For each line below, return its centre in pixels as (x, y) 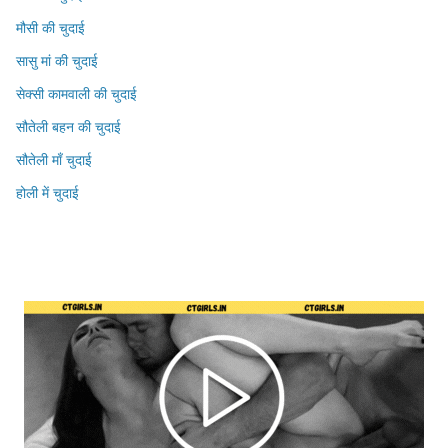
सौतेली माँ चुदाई (54, 160)
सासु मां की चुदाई (57, 61)
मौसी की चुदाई (50, 28)
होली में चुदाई (47, 193)
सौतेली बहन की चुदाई (68, 127)
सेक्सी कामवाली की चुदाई (76, 94)
